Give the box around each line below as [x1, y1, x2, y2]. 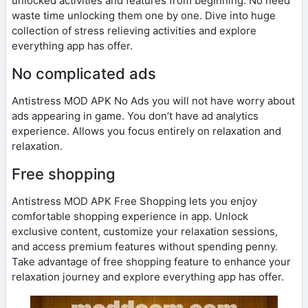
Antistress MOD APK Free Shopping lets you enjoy [12, 194, 257, 208]
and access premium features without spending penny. [12, 239, 278, 253]
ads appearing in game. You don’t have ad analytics [12, 109, 258, 122]
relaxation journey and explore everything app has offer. [12, 269, 284, 283]
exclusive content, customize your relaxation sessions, [12, 224, 278, 238]
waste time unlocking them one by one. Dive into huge [12, 8, 276, 22]
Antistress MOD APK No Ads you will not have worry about [12, 93, 295, 107]
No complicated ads [12, 64, 156, 82]
